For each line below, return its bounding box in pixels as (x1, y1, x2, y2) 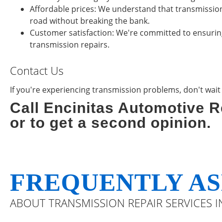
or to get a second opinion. (10, 114, 211, 131)
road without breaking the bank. (30, 15, 150, 26)
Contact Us (10, 63, 63, 78)
